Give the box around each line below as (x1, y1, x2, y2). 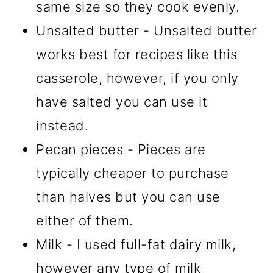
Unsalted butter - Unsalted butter (36, 23, 257, 39)
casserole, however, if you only (36, 70, 239, 87)
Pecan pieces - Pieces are (36, 141, 206, 158)
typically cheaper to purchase (36, 165, 229, 182)
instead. (36, 118, 89, 134)
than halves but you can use (36, 189, 221, 205)
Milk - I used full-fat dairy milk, (36, 236, 236, 253)
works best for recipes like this (36, 46, 238, 63)
